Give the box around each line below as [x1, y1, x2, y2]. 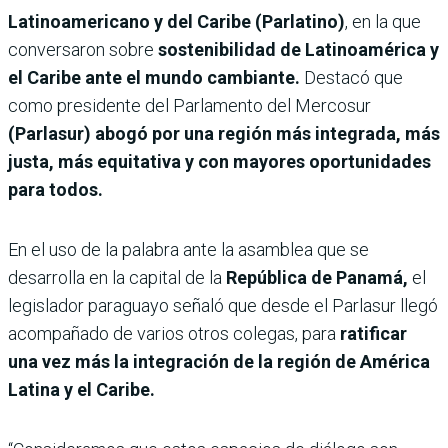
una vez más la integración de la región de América [8, 350, 430, 372]
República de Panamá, [226, 266, 408, 288]
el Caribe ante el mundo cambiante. [8, 66, 300, 88]
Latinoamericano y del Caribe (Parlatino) [8, 10, 345, 32]
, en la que [345, 10, 421, 32]
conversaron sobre [8, 38, 158, 60]
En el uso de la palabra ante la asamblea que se [8, 238, 369, 260]
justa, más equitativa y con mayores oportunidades [8, 150, 431, 172]
